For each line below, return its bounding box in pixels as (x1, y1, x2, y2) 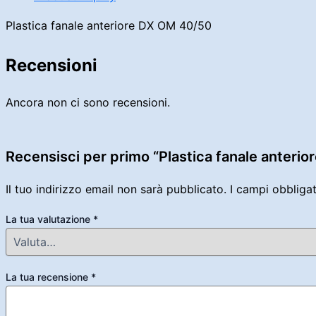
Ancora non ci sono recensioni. (6, 95, 170, 109)
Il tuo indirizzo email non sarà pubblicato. (6, 181, 226, 196)
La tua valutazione (6, 212, 93, 225)
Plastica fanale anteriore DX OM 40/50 (6, 18, 212, 32)
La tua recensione (6, 270, 91, 283)
